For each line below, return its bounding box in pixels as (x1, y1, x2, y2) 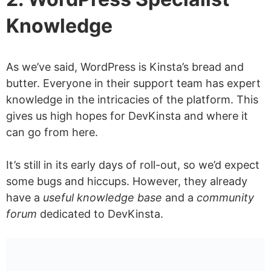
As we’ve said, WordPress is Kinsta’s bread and (6, 60, 244, 74)
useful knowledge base (43, 191, 162, 204)
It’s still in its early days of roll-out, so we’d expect (6, 158, 260, 172)
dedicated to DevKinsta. (37, 207, 163, 221)
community (197, 191, 254, 204)
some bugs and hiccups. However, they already (6, 175, 247, 188)
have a (6, 191, 43, 204)
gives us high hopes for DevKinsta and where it (6, 109, 248, 123)
